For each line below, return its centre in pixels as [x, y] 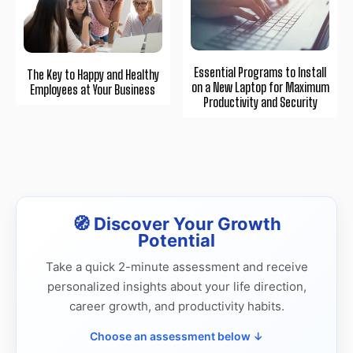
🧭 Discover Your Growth [176, 223]
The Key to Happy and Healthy [93, 75]
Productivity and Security [260, 102]
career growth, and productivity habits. [176, 306]
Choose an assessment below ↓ [176, 336]
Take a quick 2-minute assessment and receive [176, 266]
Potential [176, 240]
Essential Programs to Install [260, 72]
